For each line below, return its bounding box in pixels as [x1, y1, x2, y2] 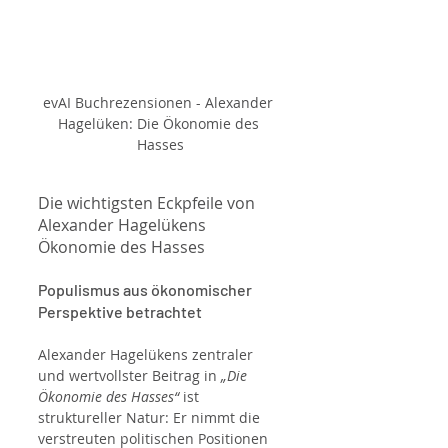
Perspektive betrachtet [38, 302, 202, 322]
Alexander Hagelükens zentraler [38, 345, 257, 365]
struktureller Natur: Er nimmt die [38, 408, 264, 428]
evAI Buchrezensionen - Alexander [43, 93, 277, 113]
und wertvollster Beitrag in [38, 366, 221, 386]
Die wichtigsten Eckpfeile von [38, 192, 259, 215]
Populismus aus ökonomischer [38, 280, 255, 300]
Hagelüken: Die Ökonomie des [57, 114, 263, 134]
